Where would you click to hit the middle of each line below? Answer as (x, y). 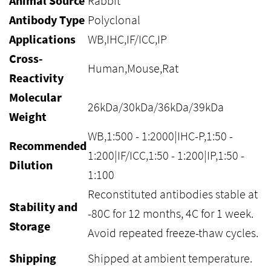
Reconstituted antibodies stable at (173, 194)
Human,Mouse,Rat (133, 68)
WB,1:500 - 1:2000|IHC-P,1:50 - (160, 136)
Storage (30, 226)
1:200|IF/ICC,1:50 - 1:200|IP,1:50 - (166, 155)
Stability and (43, 207)
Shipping (33, 258)
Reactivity (36, 78)
